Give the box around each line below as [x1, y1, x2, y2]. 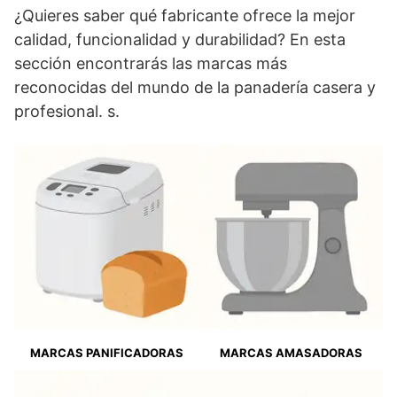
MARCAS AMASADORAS [219, 345, 362, 360]
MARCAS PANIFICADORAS [29, 345, 183, 360]
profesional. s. [14, 101, 120, 121]
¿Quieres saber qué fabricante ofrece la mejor [14, 5, 355, 25]
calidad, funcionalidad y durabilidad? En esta [14, 29, 346, 49]
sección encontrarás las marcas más [14, 53, 287, 73]
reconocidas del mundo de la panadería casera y [14, 77, 376, 97]
